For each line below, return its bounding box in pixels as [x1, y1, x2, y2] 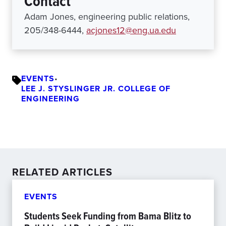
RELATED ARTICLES [12, 164, 112, 180]
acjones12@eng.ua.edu [86, 24, 176, 37]
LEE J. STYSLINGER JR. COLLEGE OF [21, 83, 171, 95]
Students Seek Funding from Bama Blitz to [24, 208, 191, 224]
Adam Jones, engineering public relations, [24, 10, 190, 24]
